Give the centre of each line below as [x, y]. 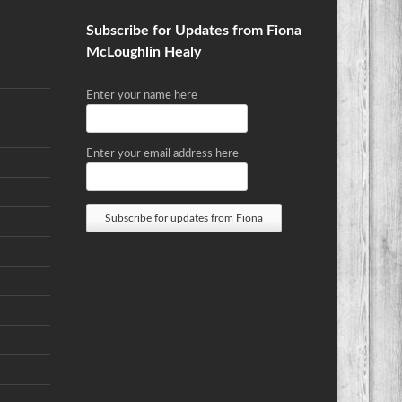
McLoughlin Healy [144, 52]
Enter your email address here [162, 154]
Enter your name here [142, 96]
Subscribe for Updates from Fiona [194, 31]
